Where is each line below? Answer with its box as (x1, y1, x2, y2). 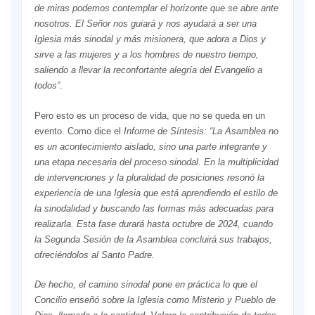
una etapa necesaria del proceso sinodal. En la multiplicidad (34, 156, 278, 167)
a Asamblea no (217, 125, 278, 136)
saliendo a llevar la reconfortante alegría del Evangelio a (34, 65, 262, 76)
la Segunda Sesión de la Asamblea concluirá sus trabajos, (34, 233, 272, 245)
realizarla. (34, 218, 74, 229)
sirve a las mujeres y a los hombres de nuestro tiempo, (34, 49, 259, 60)
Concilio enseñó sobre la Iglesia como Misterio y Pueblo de (34, 295, 276, 306)
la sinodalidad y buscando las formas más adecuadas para (34, 202, 274, 214)
